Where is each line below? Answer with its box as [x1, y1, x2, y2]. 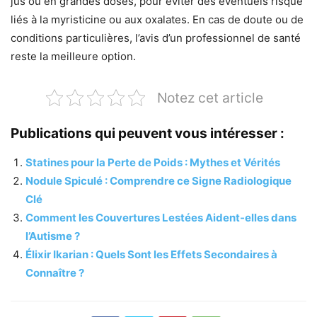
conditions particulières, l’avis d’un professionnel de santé [11, 31, 301, 45]
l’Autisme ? [25, 229, 80, 243]
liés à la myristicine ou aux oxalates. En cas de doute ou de [11, 13, 304, 27]
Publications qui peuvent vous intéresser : [11, 125, 284, 142]
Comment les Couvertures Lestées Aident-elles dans [25, 211, 296, 225]
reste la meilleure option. [11, 50, 136, 64]
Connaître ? [25, 266, 84, 280]
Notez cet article [156, 89, 263, 107]
